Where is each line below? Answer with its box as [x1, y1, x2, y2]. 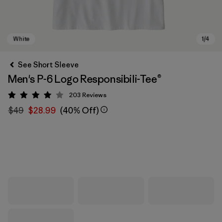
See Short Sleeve [18, 60, 79, 69]
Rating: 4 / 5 [36, 92, 77, 102]
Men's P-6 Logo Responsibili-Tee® [8, 72, 162, 86]
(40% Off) [60, 105, 99, 116]
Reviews [82, 91, 107, 99]
